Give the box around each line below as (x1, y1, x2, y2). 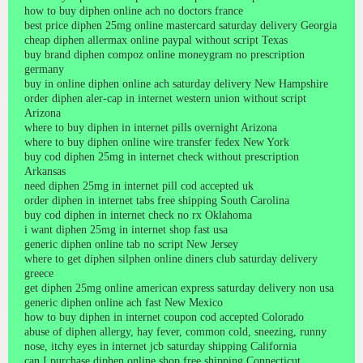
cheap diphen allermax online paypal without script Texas (24, 33, 288, 46)
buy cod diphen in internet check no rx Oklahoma (24, 208, 252, 221)
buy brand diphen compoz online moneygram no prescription (24, 48, 305, 61)
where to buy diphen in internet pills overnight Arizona (24, 121, 277, 134)
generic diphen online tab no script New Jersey (24, 237, 238, 250)
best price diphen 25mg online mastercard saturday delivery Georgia (24, 19, 337, 32)
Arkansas (24, 164, 66, 177)
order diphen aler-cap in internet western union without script (24, 92, 306, 105)
